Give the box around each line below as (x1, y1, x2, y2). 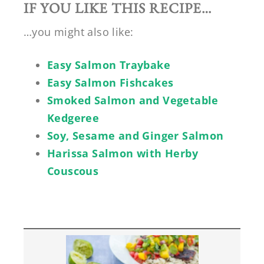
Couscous (47, 164, 99, 179)
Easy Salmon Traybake (47, 58, 170, 72)
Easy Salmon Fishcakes (47, 75, 174, 90)
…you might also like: (24, 25, 134, 39)
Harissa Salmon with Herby (47, 146, 198, 161)
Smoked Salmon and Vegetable (47, 93, 219, 108)
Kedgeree (47, 111, 100, 126)
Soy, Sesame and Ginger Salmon (47, 128, 224, 143)
